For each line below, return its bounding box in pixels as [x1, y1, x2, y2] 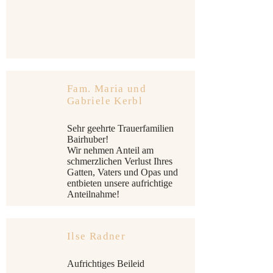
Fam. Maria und [67, 83, 147, 94]
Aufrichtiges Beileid [67, 258, 144, 269]
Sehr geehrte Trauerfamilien [67, 123, 174, 133]
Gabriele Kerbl [67, 95, 143, 107]
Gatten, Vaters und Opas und [67, 167, 178, 177]
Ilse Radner [67, 230, 126, 242]
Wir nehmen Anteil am [67, 145, 154, 155]
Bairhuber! [67, 134, 108, 144]
